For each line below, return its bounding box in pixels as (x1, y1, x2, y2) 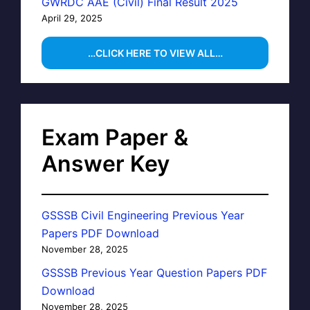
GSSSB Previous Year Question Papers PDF (42, 265, 267, 280)
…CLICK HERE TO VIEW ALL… (87, 46, 223, 59)
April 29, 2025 (42, 12, 102, 24)
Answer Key (42, 149, 170, 177)
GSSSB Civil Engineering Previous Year (42, 208, 244, 222)
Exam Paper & (42, 123, 188, 151)
